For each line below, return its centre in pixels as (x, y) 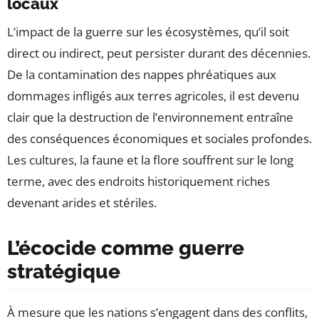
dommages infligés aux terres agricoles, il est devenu (153, 96)
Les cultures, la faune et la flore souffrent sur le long (150, 160)
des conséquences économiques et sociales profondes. (159, 139)
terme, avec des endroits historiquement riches (138, 182)
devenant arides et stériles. (82, 203)
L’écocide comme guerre (126, 249)
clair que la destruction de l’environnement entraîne (150, 117)
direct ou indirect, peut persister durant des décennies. (159, 53)
